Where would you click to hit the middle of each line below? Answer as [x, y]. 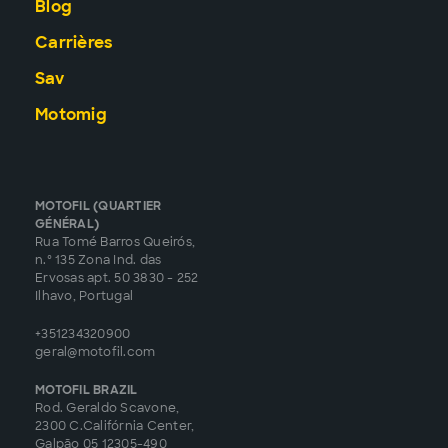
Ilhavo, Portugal [84, 296]
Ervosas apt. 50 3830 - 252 [117, 278]
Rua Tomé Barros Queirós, [115, 242]
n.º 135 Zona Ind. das [98, 260]
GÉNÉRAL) [67, 224]
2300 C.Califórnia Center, [115, 426]
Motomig [71, 115]
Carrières [74, 43]
